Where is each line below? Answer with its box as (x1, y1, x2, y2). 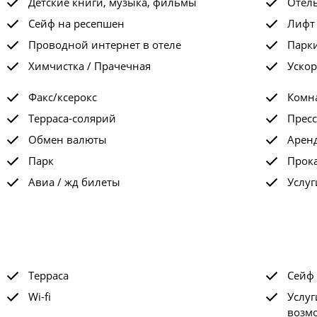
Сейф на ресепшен (28, 16, 125, 30)
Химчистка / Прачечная (28, 59, 151, 73)
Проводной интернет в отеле (28, 38, 181, 52)
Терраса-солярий (28, 111, 116, 125)
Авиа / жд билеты (28, 175, 120, 189)
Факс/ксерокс (28, 90, 97, 104)
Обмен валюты (28, 132, 107, 146)
